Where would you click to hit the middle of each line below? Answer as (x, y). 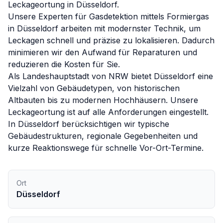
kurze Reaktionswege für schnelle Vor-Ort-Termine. (106, 148)
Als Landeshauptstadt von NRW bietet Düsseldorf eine (111, 76)
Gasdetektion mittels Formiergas (149, 16)
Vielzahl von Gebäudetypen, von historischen (94, 88)
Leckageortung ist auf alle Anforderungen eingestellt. (108, 112)
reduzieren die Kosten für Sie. (64, 64)
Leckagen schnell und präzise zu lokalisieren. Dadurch (111, 40)
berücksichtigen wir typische (114, 124)
